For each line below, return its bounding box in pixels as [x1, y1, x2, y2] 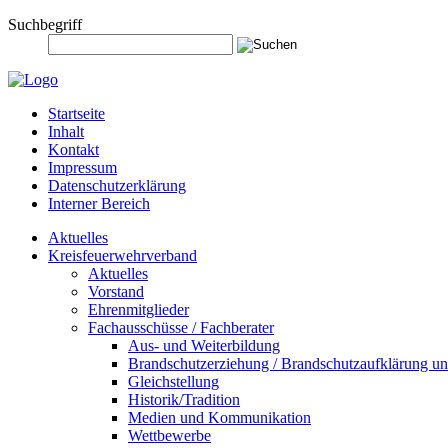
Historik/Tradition [128, 391, 240, 408]
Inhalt [48, 123, 84, 140]
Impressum [48, 159, 117, 176]
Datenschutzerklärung [48, 177, 186, 194]
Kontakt [48, 141, 99, 158]
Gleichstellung [128, 373, 219, 390]
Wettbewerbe [128, 427, 211, 444]
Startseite [48, 105, 105, 122]
